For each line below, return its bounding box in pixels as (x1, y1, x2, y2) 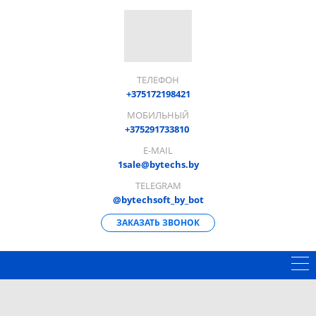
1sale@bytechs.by (117, 157, 199, 171)
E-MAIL (143, 143, 173, 157)
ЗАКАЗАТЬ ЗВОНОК (116, 216, 200, 229)
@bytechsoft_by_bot (112, 193, 204, 206)
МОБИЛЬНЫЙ (127, 108, 189, 121)
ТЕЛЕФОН (137, 73, 179, 86)
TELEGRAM (135, 178, 181, 192)
